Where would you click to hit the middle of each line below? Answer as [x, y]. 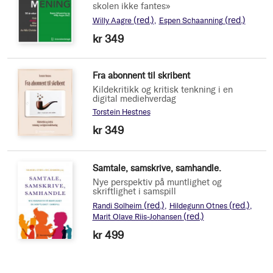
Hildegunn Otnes [199, 206]
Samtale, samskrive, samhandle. [157, 168]
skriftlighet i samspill [134, 192]
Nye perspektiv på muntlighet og [157, 183]
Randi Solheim [118, 206]
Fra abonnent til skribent [141, 76]
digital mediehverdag [134, 99]
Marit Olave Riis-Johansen [138, 217]
